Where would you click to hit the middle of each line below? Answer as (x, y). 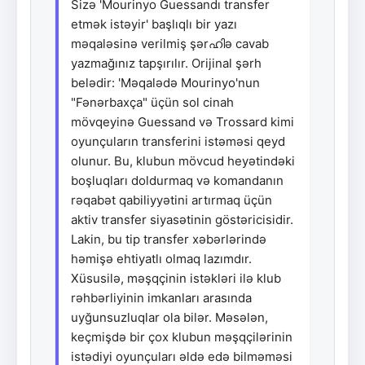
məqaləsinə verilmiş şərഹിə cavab (170, 43)
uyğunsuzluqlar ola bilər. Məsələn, (169, 317)
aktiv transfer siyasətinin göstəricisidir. (182, 219)
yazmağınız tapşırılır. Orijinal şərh (166, 63)
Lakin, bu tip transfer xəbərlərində (169, 239)
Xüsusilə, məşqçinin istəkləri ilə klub (176, 278)
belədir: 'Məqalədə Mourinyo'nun (165, 82)
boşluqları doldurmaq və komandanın (177, 180)
